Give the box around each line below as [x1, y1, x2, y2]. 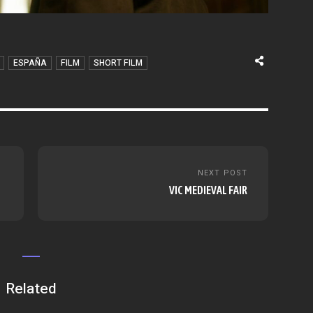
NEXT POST [198, 166, 247, 179]
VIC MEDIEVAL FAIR [169, 183, 247, 196]
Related [5, 277, 57, 300]
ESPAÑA [13, 56, 47, 69]
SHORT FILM [94, 56, 143, 69]
